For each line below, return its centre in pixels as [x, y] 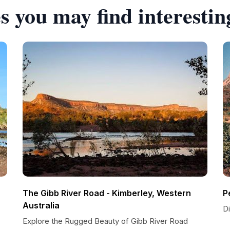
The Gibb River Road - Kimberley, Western [107, 193]
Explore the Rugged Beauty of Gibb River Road [105, 221]
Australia [41, 205]
